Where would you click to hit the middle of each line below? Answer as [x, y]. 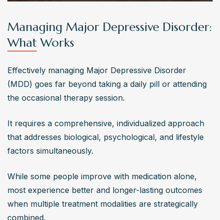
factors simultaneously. [52, 151]
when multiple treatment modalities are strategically [103, 204]
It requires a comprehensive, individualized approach [106, 124]
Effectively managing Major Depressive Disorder [97, 70]
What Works [41, 43]
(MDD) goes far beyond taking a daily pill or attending [107, 84]
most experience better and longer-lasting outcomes [105, 190]
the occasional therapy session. [67, 98]
